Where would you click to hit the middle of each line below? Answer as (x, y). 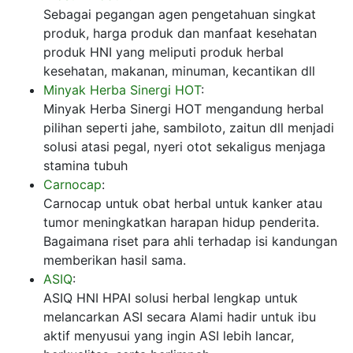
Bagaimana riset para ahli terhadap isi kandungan (190, 241)
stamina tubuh (85, 165)
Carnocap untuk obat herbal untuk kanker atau (183, 203)
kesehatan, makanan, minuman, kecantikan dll (179, 71)
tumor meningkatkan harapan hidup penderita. (181, 222)
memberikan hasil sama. (115, 260)
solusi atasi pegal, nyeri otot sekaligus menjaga (184, 146)
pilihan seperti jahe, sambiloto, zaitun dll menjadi (189, 127)
